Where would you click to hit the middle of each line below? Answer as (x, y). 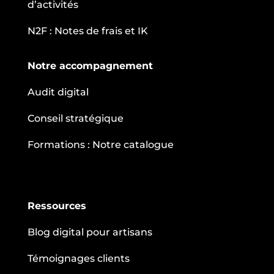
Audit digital (58, 92)
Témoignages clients (78, 258)
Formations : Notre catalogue (100, 144)
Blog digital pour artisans (90, 232)
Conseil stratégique (75, 118)
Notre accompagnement (90, 65)
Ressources (57, 206)
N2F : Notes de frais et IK (87, 31)
